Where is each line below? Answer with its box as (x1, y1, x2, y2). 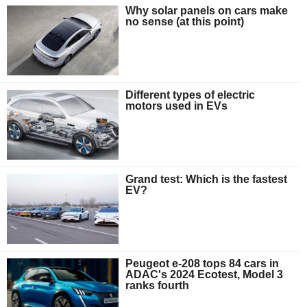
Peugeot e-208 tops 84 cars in (125, 257, 280, 269)
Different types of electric (125, 89, 256, 101)
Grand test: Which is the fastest (125, 173, 288, 185)
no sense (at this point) (125, 16, 245, 28)
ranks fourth (125, 279, 190, 291)
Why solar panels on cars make (125, 5, 288, 17)
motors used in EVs (125, 100, 228, 112)
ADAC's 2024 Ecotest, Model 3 (125, 268, 284, 280)
